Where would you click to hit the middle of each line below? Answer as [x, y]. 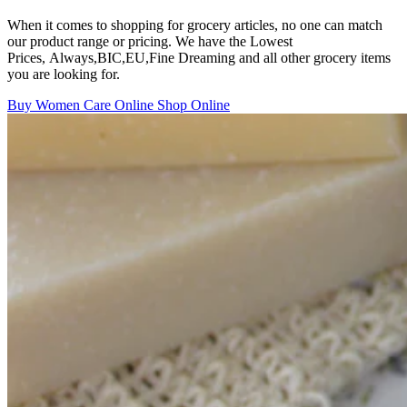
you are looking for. [64, 74]
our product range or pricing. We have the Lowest [150, 41]
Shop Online [194, 104]
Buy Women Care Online [82, 104]
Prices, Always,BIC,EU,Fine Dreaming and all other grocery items [199, 57]
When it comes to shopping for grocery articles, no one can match [195, 25]
